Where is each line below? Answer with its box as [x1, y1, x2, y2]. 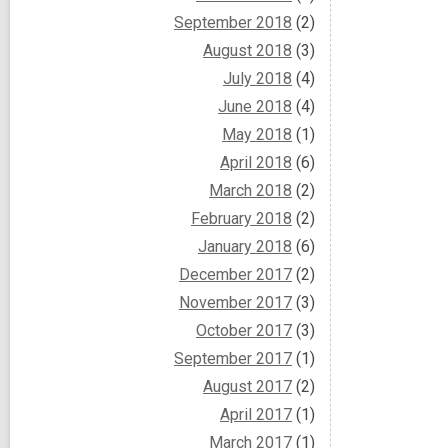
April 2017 [220, 404, 292, 424]
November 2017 [179, 292, 292, 312]
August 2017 [203, 376, 292, 396]
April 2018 [220, 152, 292, 172]
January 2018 [198, 236, 292, 256]
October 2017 [196, 320, 292, 340]
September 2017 [174, 348, 292, 368]
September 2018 [174, 12, 292, 32]
